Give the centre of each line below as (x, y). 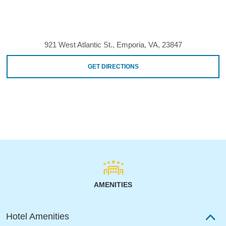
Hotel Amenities (38, 216)
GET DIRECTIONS (113, 66)
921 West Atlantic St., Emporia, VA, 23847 (113, 44)
